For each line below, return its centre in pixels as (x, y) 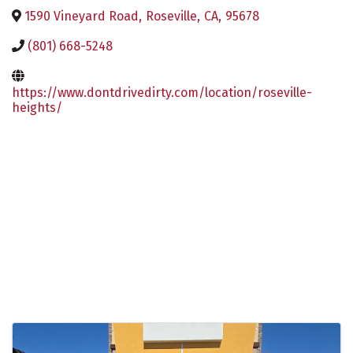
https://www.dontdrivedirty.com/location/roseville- (162, 93)
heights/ (37, 108)
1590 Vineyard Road (82, 16)
